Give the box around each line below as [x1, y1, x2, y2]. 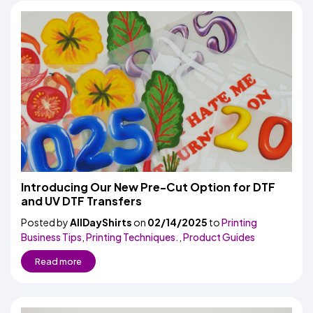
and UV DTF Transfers [21, 194, 142, 208]
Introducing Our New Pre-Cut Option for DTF [21, 180, 275, 194]
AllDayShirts [70, 216, 132, 228]
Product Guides [183, 231, 255, 243]
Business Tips [21, 231, 82, 243]
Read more [35, 256, 82, 267]
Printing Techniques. [86, 231, 179, 243]
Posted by [21, 216, 70, 228]
